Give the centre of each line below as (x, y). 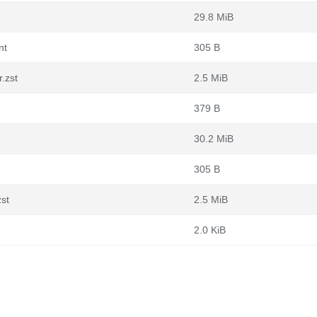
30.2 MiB (214, 139)
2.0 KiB (210, 230)
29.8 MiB (214, 17)
